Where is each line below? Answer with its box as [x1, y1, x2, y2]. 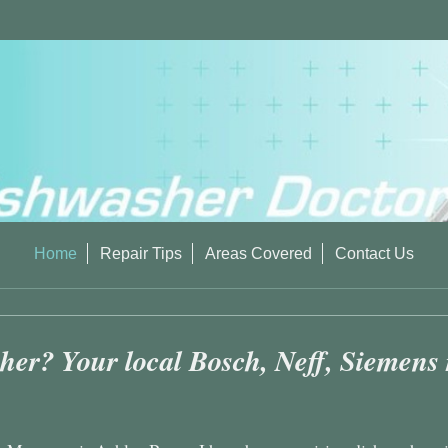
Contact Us [335, 245, 414, 263]
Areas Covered [205, 245, 312, 263]
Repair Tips [100, 245, 182, 263]
